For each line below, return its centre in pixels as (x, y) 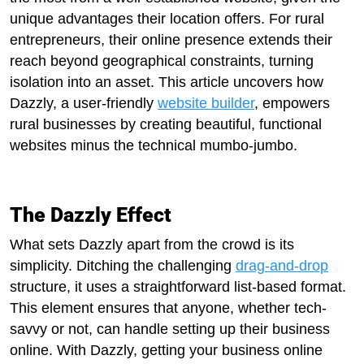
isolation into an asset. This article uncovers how (167, 82)
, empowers (292, 103)
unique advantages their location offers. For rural (167, 19)
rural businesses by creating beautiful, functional (166, 124)
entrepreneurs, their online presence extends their (171, 40)
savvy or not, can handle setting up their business (170, 329)
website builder (206, 103)
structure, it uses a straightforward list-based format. (178, 287)
